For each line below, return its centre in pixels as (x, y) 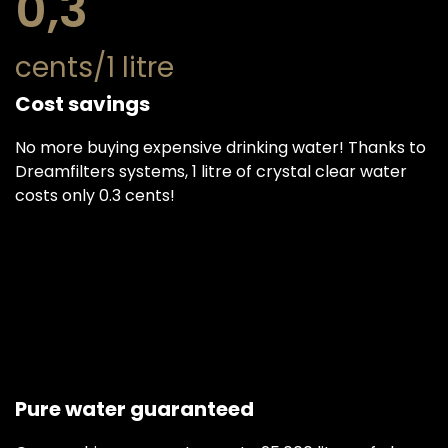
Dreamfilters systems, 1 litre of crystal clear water (211, 172)
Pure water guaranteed (134, 409)
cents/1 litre (94, 68)
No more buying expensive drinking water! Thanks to (220, 148)
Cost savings (82, 104)
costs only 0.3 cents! (95, 196)
